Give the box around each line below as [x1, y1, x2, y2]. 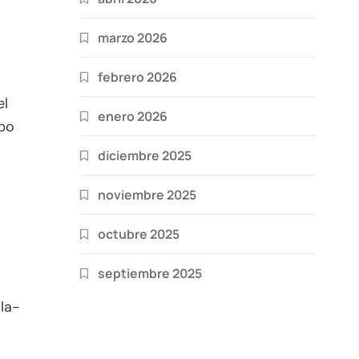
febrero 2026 [98, 67, 177, 86]
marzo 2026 [98, 28, 167, 46]
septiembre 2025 [98, 264, 202, 282]
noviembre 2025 [98, 185, 196, 204]
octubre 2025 [98, 224, 179, 243]
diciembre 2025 [98, 146, 192, 164]
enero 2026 [98, 107, 167, 125]
